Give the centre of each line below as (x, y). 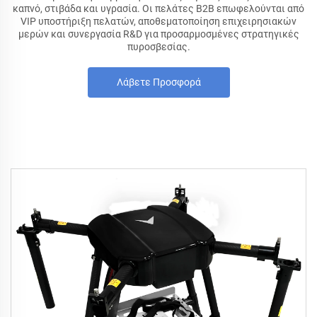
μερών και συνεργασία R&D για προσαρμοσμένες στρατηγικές (158, 34)
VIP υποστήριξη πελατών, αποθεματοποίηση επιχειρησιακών (158, 21)
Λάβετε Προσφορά (158, 82)
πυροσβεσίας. (158, 46)
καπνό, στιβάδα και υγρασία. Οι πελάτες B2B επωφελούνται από (158, 8)
